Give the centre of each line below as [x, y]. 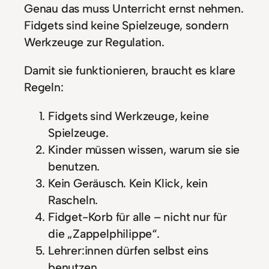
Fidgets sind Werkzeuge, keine [128, 116]
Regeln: [44, 87]
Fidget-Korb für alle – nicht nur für [138, 216]
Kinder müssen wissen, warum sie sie [144, 149]
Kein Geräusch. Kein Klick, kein [128, 183]
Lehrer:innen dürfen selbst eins [128, 250]
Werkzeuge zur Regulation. [95, 42]
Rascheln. [73, 200]
